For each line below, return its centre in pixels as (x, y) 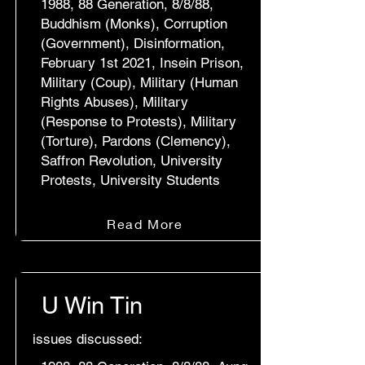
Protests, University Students (130, 180)
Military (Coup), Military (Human (139, 82)
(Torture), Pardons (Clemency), (136, 141)
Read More (145, 223)
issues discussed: (88, 339)
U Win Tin (92, 306)
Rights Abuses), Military (114, 102)
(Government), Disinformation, (133, 43)
